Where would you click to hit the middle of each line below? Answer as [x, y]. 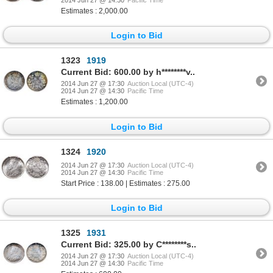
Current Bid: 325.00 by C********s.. [129, 245]
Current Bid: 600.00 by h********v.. [128, 72]
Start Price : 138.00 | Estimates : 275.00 [126, 183]
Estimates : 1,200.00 [94, 102]
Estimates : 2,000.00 [94, 11]
